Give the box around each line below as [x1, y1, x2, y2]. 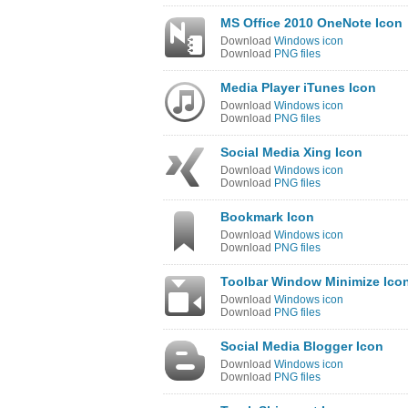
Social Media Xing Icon [220, 145, 362, 159]
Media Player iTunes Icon [220, 80, 376, 95]
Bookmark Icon [220, 209, 314, 224]
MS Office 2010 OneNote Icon [220, 15, 403, 30]
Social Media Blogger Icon [220, 339, 383, 353]
